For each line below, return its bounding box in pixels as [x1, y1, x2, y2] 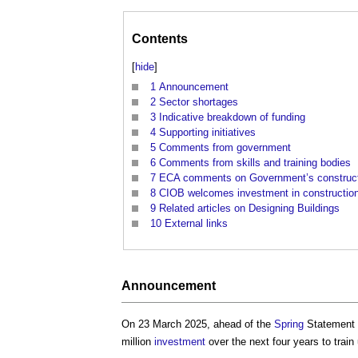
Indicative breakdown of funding [159, 111, 305, 123]
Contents [132, 32, 188, 46]
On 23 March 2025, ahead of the [121, 317, 274, 330]
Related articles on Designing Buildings [159, 202, 340, 214]
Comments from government [159, 141, 291, 153]
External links [165, 217, 228, 229]
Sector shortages [159, 96, 238, 108]
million [121, 335, 154, 348]
